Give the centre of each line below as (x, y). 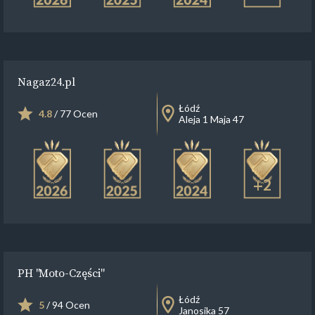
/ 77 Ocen (75, 114)
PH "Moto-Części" (60, 272)
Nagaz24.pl (46, 82)
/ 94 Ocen (67, 304)
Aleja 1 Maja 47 (211, 119)
